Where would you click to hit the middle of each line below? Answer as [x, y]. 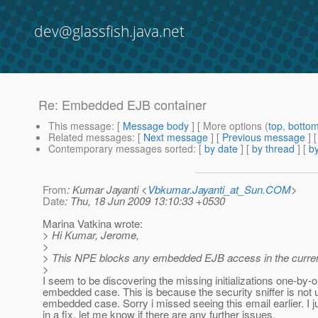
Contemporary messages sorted [121, 149]
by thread [273, 149]
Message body [156, 126]
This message [80, 126]
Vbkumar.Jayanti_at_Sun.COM [219, 190]
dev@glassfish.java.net [109, 31]
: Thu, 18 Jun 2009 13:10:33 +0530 [145, 201]
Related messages [90, 137]
